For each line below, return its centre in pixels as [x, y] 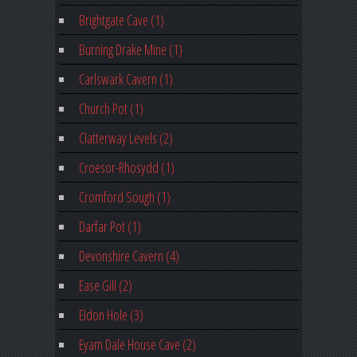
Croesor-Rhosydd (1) [126, 168]
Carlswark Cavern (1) [126, 79]
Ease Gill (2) [105, 286]
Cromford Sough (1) [124, 197]
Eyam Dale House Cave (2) [137, 345]
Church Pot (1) [111, 109]
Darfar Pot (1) [110, 227]
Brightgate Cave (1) [121, 20]
